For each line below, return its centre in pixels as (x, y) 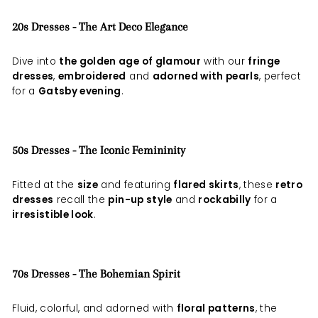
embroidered (92, 76)
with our (224, 61)
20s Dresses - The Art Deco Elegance (100, 27)
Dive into (36, 61)
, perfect (280, 76)
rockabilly (225, 200)
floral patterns (216, 308)
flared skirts (206, 185)
